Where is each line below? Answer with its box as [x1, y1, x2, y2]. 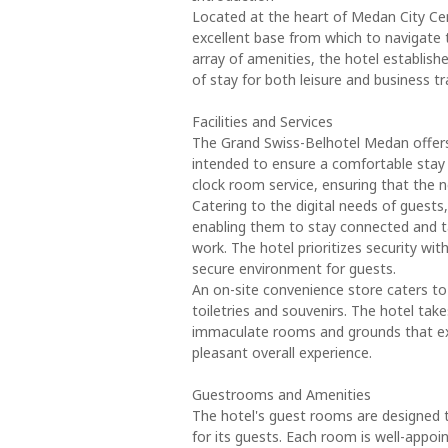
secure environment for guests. [192, 259, 396, 278]
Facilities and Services [192, 112, 333, 131]
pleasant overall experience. [192, 343, 372, 362]
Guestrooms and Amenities [192, 385, 371, 404]
